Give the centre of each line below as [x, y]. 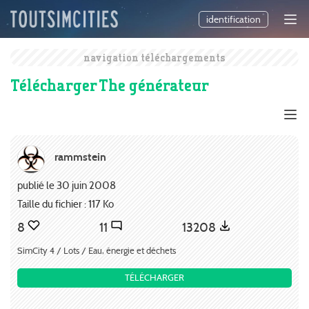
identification [233, 20]
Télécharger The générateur [110, 85]
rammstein [80, 157]
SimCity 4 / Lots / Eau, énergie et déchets [97, 250]
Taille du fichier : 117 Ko [66, 203]
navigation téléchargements [154, 58]
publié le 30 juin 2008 [67, 185]
